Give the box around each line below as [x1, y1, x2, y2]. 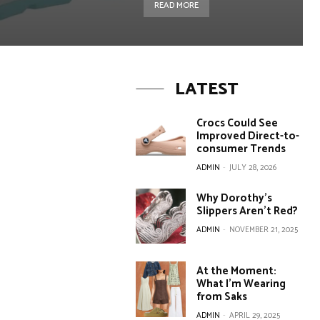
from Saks [196, 288, 248, 306]
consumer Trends [196, 140, 286, 158]
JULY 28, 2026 [229, 161, 277, 174]
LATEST [174, 76, 239, 104]
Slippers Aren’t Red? [196, 202, 299, 220]
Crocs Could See [196, 114, 279, 132]
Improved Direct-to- [196, 127, 300, 145]
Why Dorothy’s [196, 189, 273, 207]
